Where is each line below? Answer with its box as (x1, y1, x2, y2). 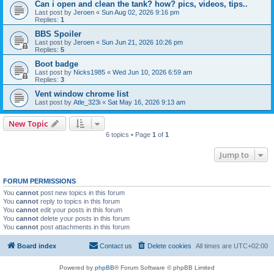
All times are (196, 242, 234, 250)
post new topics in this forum (39, 189, 125, 196)
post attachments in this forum (39, 223, 130, 231)
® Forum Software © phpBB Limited (114, 264, 215, 271)
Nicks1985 (73, 68, 105, 76)
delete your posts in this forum (39, 215, 130, 222)
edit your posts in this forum (39, 206, 122, 213)
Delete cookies (147, 242, 191, 250)
